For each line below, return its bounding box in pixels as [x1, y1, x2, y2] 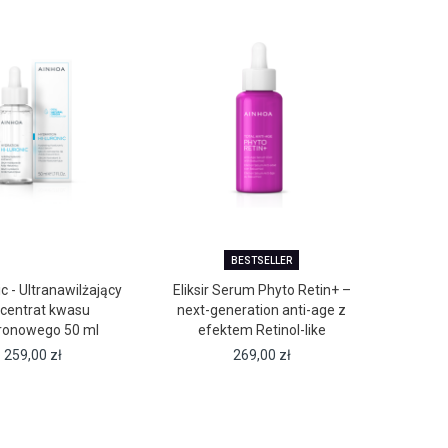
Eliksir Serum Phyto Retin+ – [172, 282, 351, 299]
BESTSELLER [231, 255, 293, 267]
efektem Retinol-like [197, 322, 326, 339]
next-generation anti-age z [177, 302, 347, 319]
